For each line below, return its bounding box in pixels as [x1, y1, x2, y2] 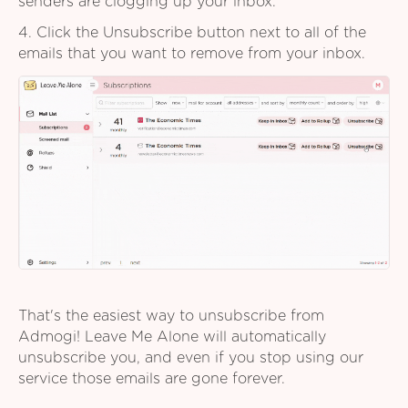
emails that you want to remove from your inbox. [18, 46, 365, 62]
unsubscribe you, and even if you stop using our [18, 351, 363, 366]
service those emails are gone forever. [18, 372, 285, 387]
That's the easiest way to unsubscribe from [18, 309, 324, 324]
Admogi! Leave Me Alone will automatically [18, 330, 326, 345]
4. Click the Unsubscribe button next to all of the [18, 25, 366, 41]
